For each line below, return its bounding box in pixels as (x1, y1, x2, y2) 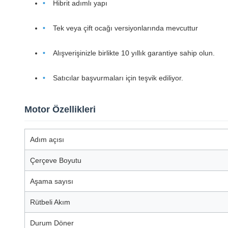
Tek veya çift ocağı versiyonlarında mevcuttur (53, 24, 198, 32)
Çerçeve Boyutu (30, 156, 81, 164)
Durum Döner (30, 219, 74, 227)
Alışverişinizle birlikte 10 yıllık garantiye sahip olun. (53, 49, 215, 57)
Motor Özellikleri (24, 104, 96, 115)
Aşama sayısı (30, 177, 73, 185)
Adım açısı (30, 135, 64, 144)
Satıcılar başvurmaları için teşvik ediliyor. (53, 74, 183, 82)
